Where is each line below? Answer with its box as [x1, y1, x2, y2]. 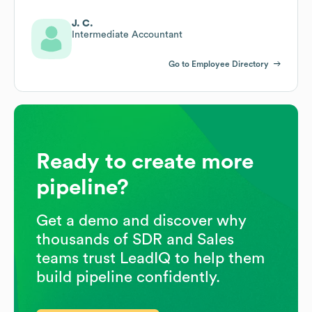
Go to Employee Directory [169, 59, 269, 68]
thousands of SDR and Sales [36, 231, 234, 247]
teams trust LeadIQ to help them [36, 250, 265, 266]
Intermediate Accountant [72, 29, 182, 40]
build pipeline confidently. [36, 269, 220, 285]
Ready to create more [36, 150, 253, 173]
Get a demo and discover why [36, 212, 247, 228]
